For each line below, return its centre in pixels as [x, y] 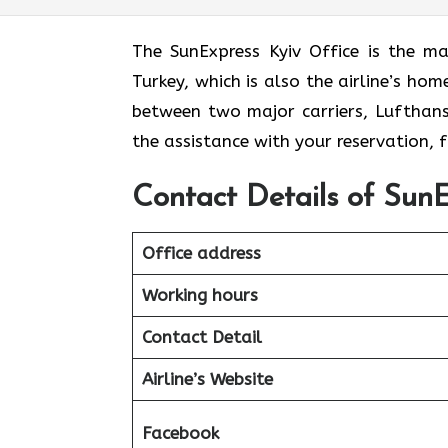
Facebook [180, 432]
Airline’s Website [207, 378]
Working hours [199, 294]
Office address [201, 252]
